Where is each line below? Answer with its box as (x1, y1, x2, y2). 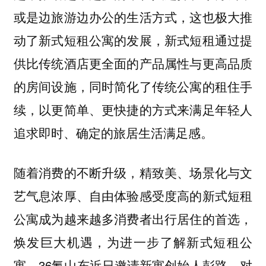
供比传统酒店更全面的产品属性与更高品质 (13, 54, 253, 72)
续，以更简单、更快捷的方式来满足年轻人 (13, 100, 253, 119)
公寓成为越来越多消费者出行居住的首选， (13, 209, 253, 227)
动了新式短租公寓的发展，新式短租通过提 (13, 31, 253, 49)
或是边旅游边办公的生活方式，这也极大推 (13, 8, 253, 26)
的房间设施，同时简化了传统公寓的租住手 (13, 77, 253, 96)
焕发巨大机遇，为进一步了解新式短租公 (13, 232, 253, 251)
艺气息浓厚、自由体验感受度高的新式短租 (13, 186, 253, 204)
